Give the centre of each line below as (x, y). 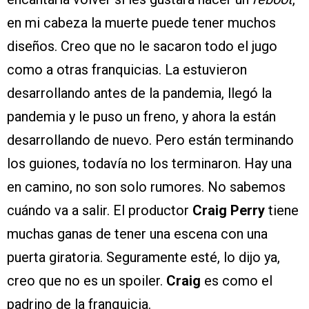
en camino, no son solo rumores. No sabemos (146, 187)
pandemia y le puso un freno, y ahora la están (141, 117)
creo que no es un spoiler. (87, 281)
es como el (238, 281)
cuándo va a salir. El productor (100, 211)
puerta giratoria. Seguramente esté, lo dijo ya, (143, 258)
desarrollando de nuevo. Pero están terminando (150, 140)
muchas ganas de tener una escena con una (137, 234)
